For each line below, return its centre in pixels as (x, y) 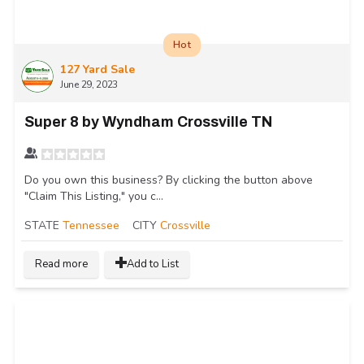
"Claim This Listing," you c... (94, 197)
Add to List (153, 264)
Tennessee (91, 226)
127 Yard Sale (97, 70)
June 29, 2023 (89, 85)
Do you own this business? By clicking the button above (169, 180)
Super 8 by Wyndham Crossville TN (148, 122)
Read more (61, 264)
